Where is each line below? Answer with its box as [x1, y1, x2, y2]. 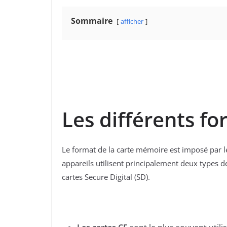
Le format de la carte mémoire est [62, 144, 180, 155]
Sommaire [71, 15, 112, 27]
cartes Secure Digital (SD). [62, 172, 150, 182]
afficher [121, 17, 143, 26]
